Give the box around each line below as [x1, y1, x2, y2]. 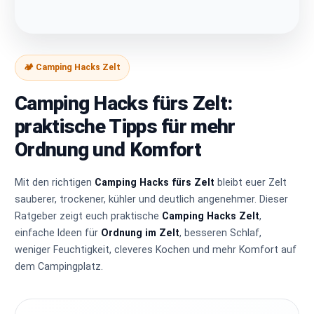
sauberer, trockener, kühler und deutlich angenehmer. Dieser [15, 193, 289, 205]
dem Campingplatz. [15, 260, 104, 272]
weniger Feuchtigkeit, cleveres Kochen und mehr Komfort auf [15, 243, 297, 255]
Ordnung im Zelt [101, 226, 180, 238]
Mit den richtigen [15, 176, 95, 188]
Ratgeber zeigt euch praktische [15, 210, 163, 221]
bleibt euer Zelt [214, 176, 287, 188]
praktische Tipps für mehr [15, 114, 235, 138]
